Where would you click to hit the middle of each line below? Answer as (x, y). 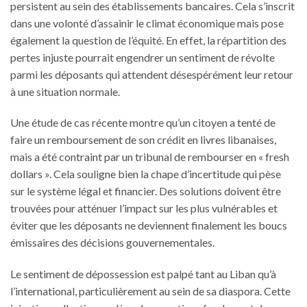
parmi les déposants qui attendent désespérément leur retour (152, 74)
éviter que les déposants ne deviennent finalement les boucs (149, 225)
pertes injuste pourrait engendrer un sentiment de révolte (143, 57)
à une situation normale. (65, 91)
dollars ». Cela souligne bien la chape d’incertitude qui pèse (146, 174)
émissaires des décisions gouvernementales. (112, 243)
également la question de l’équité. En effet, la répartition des (148, 40)
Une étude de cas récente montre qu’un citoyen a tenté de (143, 123)
